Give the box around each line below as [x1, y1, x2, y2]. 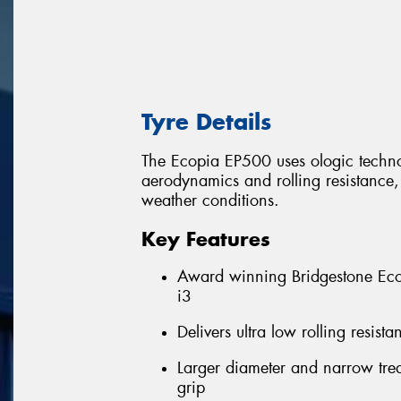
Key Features [141, 226, 270, 252]
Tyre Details [141, 107, 271, 136]
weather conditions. [141, 190, 279, 212]
